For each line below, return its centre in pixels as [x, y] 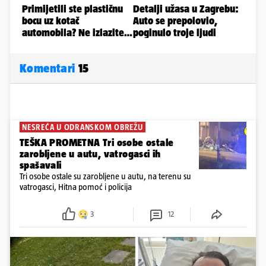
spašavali [41, 165]
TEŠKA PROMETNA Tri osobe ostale [97, 143]
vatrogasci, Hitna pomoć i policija [76, 187]
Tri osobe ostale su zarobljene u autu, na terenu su [105, 176]
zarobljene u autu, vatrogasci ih [90, 154]
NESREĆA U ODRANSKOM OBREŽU [83, 127]
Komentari [49, 68]
